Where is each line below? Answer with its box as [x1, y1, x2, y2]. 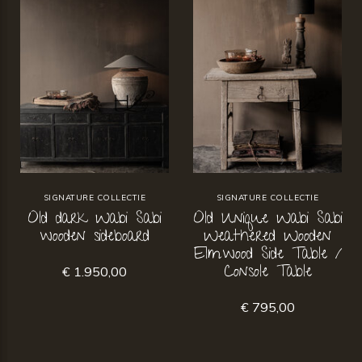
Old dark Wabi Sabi [27, 207, 162, 234]
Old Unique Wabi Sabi [192, 207, 343, 234]
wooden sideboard [40, 225, 149, 251]
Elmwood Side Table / [193, 242, 342, 269]
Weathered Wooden [204, 225, 331, 251]
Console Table [223, 260, 312, 287]
